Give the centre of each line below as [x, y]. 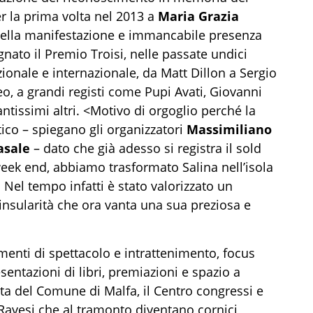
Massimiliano [229, 129]
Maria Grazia [198, 16]
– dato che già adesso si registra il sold [146, 148]
